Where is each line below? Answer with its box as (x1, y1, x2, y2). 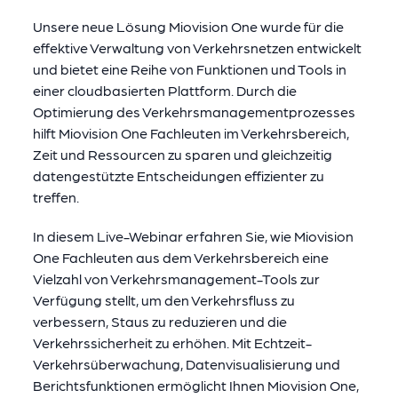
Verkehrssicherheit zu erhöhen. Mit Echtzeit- (32, 334, 312, 351)
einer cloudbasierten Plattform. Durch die (32, 82, 297, 99)
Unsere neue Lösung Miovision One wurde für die (32, 18, 344, 35)
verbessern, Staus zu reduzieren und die (32, 313, 287, 330)
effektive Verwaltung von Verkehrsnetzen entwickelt (32, 39, 362, 56)
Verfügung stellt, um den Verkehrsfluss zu (32, 291, 295, 308)
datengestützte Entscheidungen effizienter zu (32, 167, 324, 184)
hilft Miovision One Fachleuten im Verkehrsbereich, (32, 124, 349, 141)
